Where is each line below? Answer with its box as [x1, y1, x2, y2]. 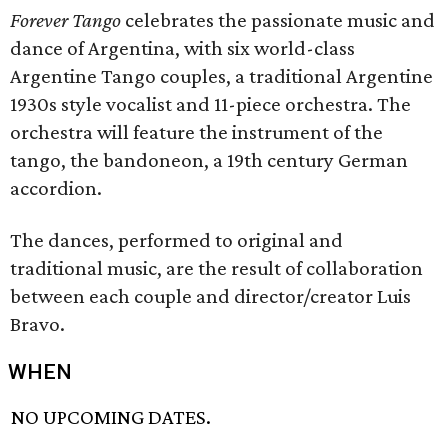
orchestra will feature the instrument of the [10, 120, 383, 144]
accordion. [10, 176, 102, 200]
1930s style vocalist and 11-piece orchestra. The [10, 92, 411, 116]
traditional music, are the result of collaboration [10, 256, 423, 280]
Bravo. [10, 312, 65, 336]
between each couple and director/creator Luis [10, 284, 411, 308]
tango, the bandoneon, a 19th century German [10, 148, 408, 172]
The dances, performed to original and [10, 228, 343, 252]
